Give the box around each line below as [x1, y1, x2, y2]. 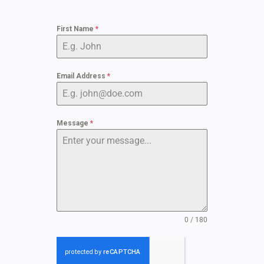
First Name [57, 25, 95, 33]
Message [57, 119, 90, 127]
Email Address [57, 72, 107, 80]
